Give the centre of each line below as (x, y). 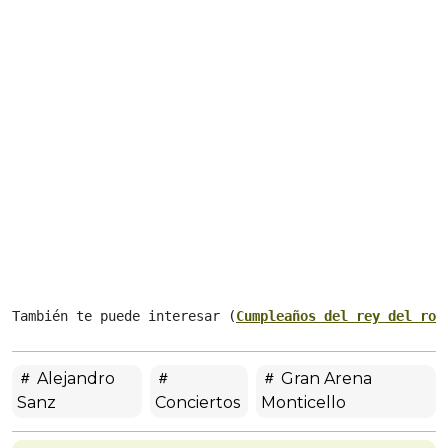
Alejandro (74, 379)
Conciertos (197, 403)
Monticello (304, 403)
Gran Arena (325, 379)
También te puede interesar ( (124, 316)
